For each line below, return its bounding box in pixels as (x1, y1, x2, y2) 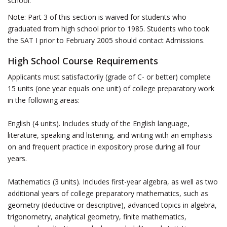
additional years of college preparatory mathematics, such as (8, 188, 208, 198)
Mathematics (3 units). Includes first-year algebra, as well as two (8, 177, 218, 186)
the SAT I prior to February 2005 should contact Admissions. (8, 35, 205, 45)
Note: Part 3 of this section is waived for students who (8, 12, 186, 22)
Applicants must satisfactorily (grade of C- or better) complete (8, 72, 211, 82)
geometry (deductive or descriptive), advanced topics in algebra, (8, 200, 217, 210)
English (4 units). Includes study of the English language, (8, 119, 190, 128)
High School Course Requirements (8, 55, 158, 67)
